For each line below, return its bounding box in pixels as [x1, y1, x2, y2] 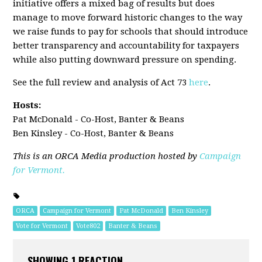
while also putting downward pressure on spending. [13, 54, 237, 65]
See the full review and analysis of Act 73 [13, 77, 189, 88]
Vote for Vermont [16, 222, 68, 230]
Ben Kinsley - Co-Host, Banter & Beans [13, 128, 174, 139]
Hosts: [13, 100, 42, 111]
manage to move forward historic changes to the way [13, 12, 243, 23]
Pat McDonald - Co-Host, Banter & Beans [13, 114, 185, 125]
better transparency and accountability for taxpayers [13, 40, 240, 51]
